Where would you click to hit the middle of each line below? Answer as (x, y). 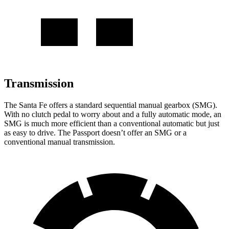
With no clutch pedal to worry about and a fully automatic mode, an (113, 114)
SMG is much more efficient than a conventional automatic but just (112, 123)
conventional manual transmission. (60, 142)
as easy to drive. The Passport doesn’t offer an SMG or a (95, 132)
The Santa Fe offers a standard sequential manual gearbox (98, 105)
